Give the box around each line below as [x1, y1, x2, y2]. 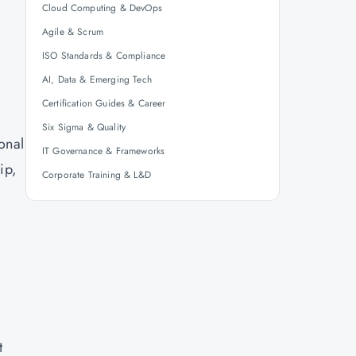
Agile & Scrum [42, 25, 104, 39]
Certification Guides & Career [42, 96, 166, 110]
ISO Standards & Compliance [42, 48, 166, 63]
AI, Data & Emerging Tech [42, 72, 152, 87]
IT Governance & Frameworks [42, 144, 165, 158]
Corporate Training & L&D [42, 168, 151, 182]
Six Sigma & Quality [42, 120, 126, 134]
